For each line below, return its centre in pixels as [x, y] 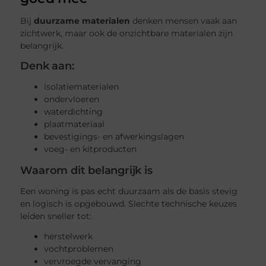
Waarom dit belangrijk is [86, 170]
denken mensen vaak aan [184, 20]
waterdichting [74, 111]
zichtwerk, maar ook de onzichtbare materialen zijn [127, 33]
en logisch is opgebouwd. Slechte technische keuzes [129, 204]
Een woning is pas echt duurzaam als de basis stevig [129, 191]
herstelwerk [69, 237]
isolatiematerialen [82, 86]
